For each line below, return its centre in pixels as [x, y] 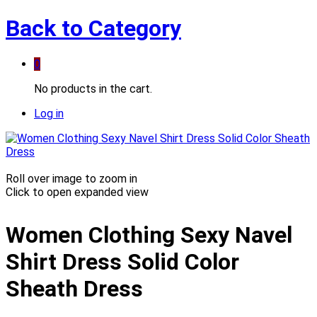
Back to [44, 29]
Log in [49, 113]
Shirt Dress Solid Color [122, 261]
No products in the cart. [93, 88]
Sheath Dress [74, 288]
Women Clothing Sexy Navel [149, 235]
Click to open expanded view [77, 192]
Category [132, 29]
